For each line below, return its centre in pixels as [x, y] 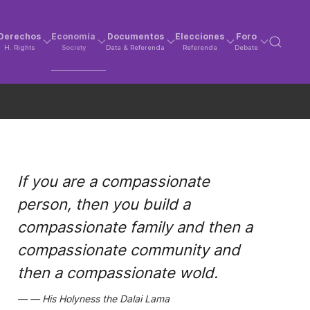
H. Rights [20, 48]
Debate [247, 48]
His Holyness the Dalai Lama [106, 299]
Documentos [135, 37]
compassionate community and [128, 250]
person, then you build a [103, 204]
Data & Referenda [136, 48]
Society [73, 48]
